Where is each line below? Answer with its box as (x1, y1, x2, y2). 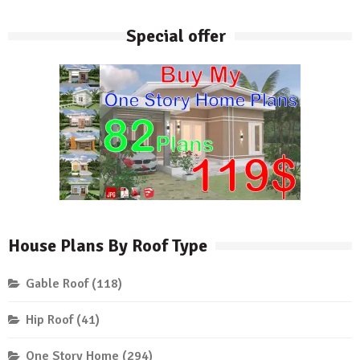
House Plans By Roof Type (8, 235, 207, 257)
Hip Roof (26, 312, 73, 329)
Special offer (125, 25, 227, 47)
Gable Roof (26, 276, 88, 292)
